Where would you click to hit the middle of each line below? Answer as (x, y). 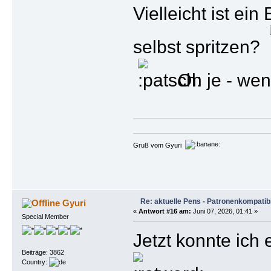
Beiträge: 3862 (43, 253)
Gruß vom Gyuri (159, 145)
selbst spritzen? (201, 47)
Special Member (45, 217)
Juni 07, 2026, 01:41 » (224, 211)
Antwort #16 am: (165, 211)
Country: (35, 262)
